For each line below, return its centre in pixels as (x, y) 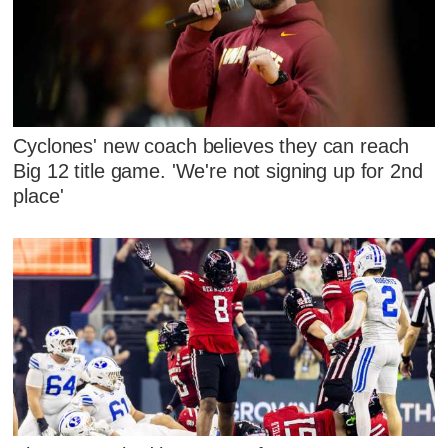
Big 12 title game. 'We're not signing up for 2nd (218, 170)
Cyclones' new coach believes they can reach (211, 145)
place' (38, 195)
